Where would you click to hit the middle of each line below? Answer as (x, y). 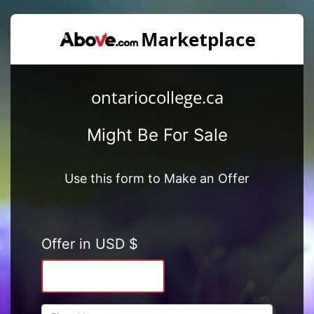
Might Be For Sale (157, 135)
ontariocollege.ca (157, 97)
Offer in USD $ (89, 244)
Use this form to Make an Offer (157, 178)
